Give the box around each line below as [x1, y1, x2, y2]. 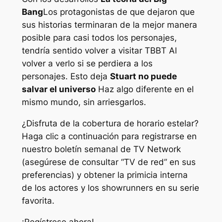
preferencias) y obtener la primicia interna [21, 170, 188, 180]
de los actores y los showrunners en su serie [21, 183, 199, 193]
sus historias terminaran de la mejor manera [21, 20, 197, 30]
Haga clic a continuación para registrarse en [21, 131, 197, 142]
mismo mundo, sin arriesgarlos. [21, 97, 146, 108]
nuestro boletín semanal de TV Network [21, 144, 181, 155]
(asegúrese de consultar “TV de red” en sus [21, 157, 196, 167]
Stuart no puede [110, 71, 177, 82]
